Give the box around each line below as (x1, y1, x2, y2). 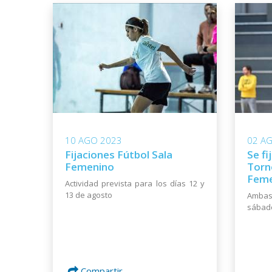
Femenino (65, 160, 114, 174)
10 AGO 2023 (65, 134, 122, 147)
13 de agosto (65, 189, 112, 201)
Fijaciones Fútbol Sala (65, 148, 172, 162)
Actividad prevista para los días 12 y (65, 178, 205, 189)
